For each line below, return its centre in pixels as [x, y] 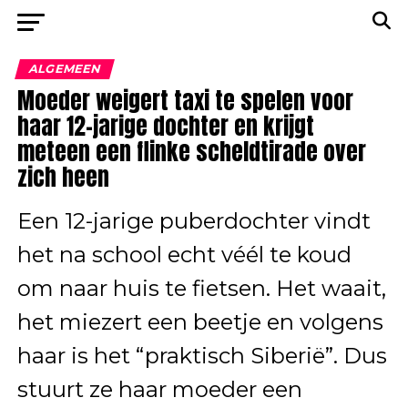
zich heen [63, 177]
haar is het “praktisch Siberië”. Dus [202, 356]
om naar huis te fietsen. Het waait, [201, 288]
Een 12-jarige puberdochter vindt [194, 221]
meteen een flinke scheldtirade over [191, 152]
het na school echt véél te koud [184, 255]
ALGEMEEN [64, 69]
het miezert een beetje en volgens [200, 322]
